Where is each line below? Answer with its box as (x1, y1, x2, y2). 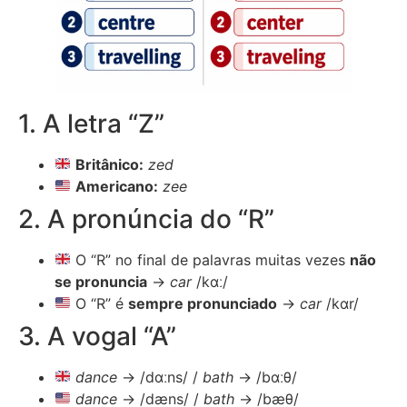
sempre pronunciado (128, 293, 278, 313)
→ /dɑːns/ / (117, 367, 203, 386)
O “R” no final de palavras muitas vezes (71, 250, 351, 269)
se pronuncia (55, 272, 147, 291)
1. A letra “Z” (18, 107, 164, 139)
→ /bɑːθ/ (233, 367, 298, 386)
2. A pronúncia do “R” (18, 203, 274, 234)
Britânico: (75, 154, 144, 174)
